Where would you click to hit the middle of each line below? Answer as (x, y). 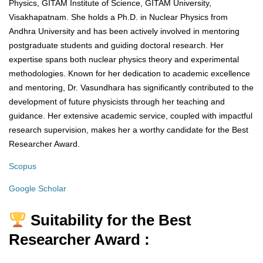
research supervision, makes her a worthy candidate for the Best (129, 130)
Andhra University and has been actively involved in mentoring (124, 31)
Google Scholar (38, 189)
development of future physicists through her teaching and (117, 102)
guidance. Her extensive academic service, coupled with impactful (131, 116)
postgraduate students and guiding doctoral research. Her (116, 45)
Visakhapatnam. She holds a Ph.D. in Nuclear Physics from (118, 17)
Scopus (23, 166)
